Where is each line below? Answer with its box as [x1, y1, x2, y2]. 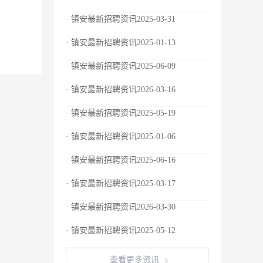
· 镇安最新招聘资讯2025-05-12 [66, 226, 176, 235]
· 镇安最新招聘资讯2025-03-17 [66, 179, 176, 188]
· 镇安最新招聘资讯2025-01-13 [66, 38, 176, 47]
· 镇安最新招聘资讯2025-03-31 [66, 15, 176, 23]
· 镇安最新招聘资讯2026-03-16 [66, 85, 176, 94]
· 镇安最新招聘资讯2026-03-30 [66, 203, 176, 211]
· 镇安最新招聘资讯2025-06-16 [66, 156, 176, 164]
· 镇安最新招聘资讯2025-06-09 [66, 62, 176, 70]
